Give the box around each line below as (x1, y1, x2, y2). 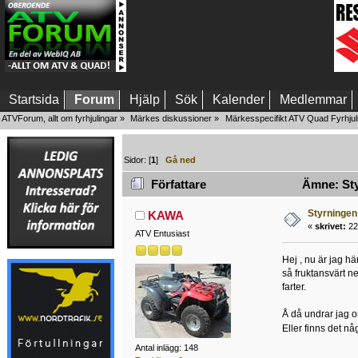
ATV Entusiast (134, 229, 189, 239)
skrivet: (314, 221, 346, 232)
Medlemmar (280, 93, 347, 106)
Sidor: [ (124, 154, 152, 165)
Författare (151, 177, 207, 192)
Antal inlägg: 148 (134, 342, 198, 352)
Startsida (9, 93, 59, 106)
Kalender (213, 93, 265, 106)
